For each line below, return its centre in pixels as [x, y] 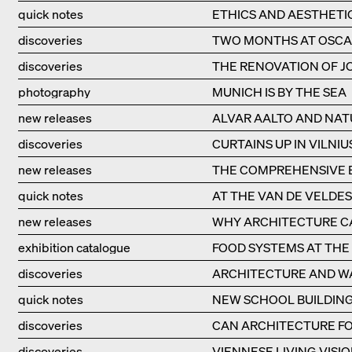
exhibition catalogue [74, 248]
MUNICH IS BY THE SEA [279, 92]
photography [54, 92]
